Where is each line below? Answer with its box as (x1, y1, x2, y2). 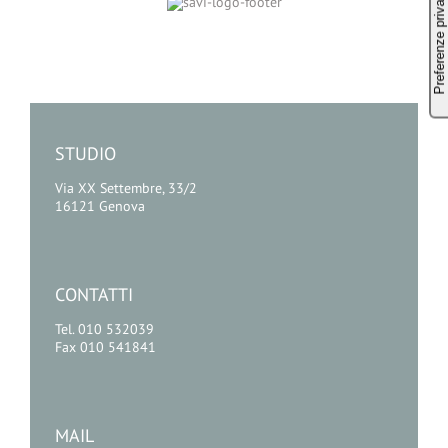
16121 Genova (55, 196, 145, 215)
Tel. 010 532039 (55, 319, 154, 338)
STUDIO (55, 141, 116, 165)
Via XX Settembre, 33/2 (55, 178, 197, 197)
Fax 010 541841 (55, 337, 156, 356)
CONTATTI (55, 282, 133, 306)
